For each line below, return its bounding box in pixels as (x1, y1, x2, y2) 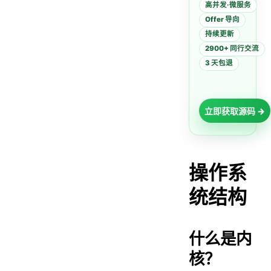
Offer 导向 (205, 15, 240, 24)
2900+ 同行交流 (205, 44, 259, 53)
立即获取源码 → (204, 105, 265, 116)
